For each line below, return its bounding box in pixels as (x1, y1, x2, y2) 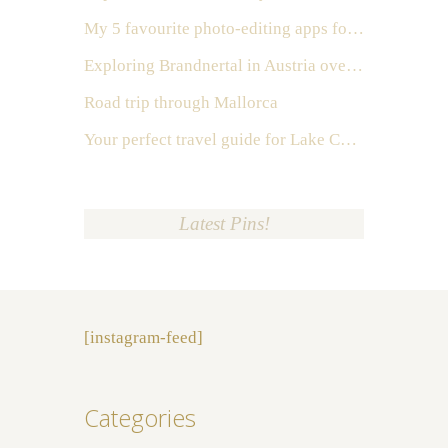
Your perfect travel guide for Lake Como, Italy (340, 130, 357, 150)
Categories (84, 401, 196, 435)
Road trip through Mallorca (84, 93, 278, 113)
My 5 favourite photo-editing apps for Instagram (347, 19, 364, 39)
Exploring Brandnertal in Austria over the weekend (346, 56, 363, 76)
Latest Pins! (178, 213, 270, 235)
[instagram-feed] (84, 328, 203, 348)
